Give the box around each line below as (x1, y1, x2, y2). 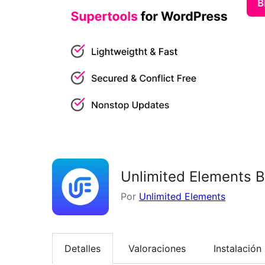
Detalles (64, 242, 101, 254)
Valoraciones (128, 242, 186, 254)
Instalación (214, 242, 261, 254)
